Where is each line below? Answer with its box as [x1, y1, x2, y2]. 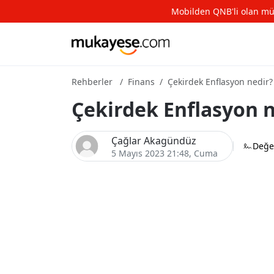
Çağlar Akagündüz [111, 133, 196, 147]
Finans [128, 76, 155, 87]
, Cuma [189, 147, 218, 159]
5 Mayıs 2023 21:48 [111, 147, 189, 159]
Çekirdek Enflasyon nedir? [168, 76, 273, 87]
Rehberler [72, 76, 113, 87]
